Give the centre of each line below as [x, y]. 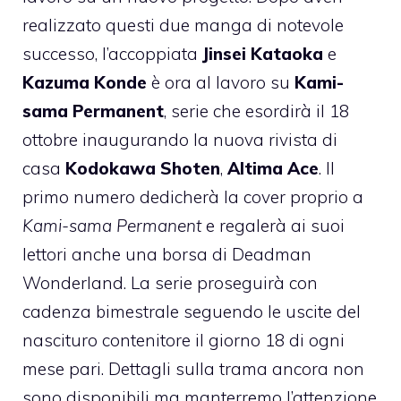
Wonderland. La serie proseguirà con [170, 282]
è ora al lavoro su [221, 82]
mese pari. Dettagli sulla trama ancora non [193, 368]
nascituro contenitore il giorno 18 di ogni [183, 340]
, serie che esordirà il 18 [256, 111]
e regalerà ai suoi [273, 225]
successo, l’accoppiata [112, 53]
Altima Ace [273, 168]
